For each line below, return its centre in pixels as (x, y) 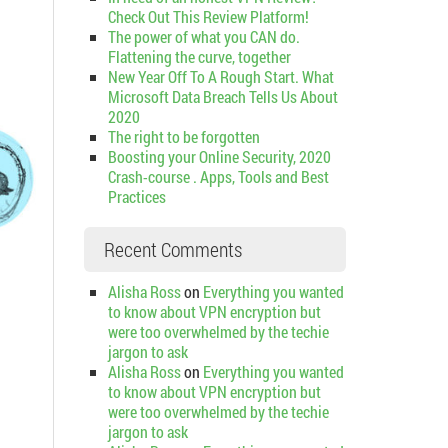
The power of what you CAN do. (203, 36)
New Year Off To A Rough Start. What (220, 76)
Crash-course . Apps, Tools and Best (218, 176)
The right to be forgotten (183, 136)
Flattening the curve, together (199, 56)
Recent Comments (172, 249)
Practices (136, 196)
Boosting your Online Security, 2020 (219, 156)
